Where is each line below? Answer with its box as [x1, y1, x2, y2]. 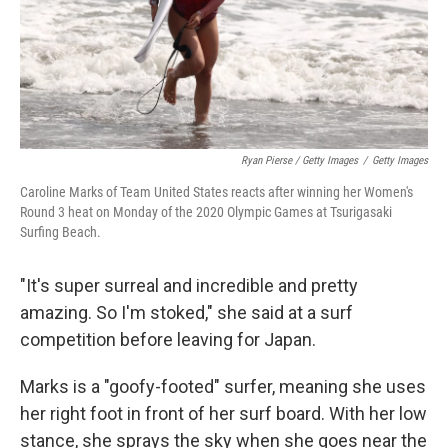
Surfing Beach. [20, 224, 101, 241]
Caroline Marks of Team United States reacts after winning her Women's [20, 184, 413, 201]
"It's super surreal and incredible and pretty [20, 275, 358, 297]
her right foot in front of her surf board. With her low [20, 403, 427, 425]
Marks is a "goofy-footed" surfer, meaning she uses [20, 376, 426, 398]
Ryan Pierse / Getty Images [241, 154, 358, 168]
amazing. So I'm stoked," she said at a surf [20, 302, 353, 324]
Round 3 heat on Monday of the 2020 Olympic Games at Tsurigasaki [20, 204, 392, 221]
